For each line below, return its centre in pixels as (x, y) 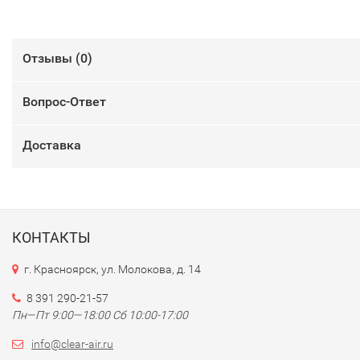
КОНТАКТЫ (51, 237)
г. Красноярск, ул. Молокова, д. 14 (112, 269)
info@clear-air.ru (72, 344)
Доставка (52, 145)
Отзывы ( (51, 58)
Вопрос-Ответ (64, 102)
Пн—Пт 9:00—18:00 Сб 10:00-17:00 (100, 315)
